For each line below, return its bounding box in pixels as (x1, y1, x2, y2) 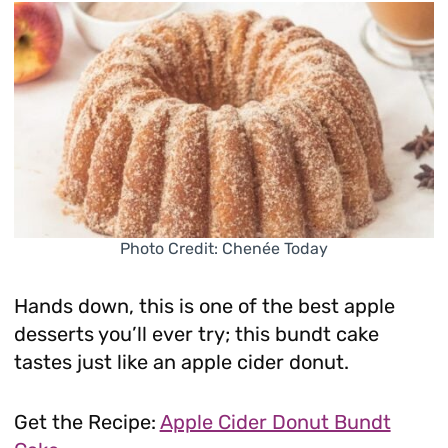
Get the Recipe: (13, 410, 160, 435)
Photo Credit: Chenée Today (120, 239, 328, 259)
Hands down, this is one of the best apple (13, 294, 395, 319)
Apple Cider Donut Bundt (159, 410, 391, 435)
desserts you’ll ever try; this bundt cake (13, 322, 379, 347)
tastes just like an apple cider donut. (13, 350, 349, 375)
